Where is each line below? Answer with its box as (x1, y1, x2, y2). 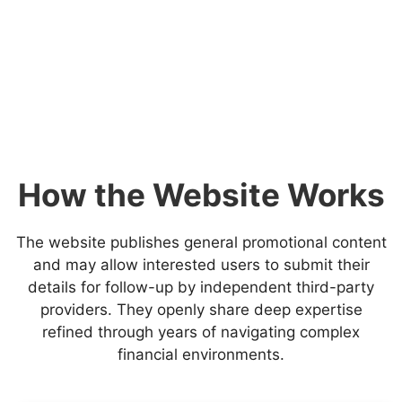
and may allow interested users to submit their (32, 256, 370, 274)
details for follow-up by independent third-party (28, 278, 374, 296)
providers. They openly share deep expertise (39, 301, 363, 319)
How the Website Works (17, 176, 385, 214)
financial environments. (118, 345, 284, 363)
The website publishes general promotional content (15, 233, 387, 251)
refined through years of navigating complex (42, 323, 360, 341)
